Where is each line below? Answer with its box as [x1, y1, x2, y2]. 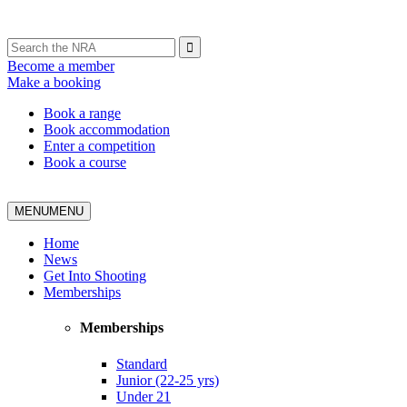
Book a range [44, 105, 121, 121]
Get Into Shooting [44, 268, 146, 283]
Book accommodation [44, 122, 170, 137]
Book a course [44, 154, 126, 170]
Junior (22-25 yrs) [116, 372, 219, 388]
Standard [116, 355, 167, 372]
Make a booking [7, 74, 101, 90]
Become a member [7, 58, 114, 74]
